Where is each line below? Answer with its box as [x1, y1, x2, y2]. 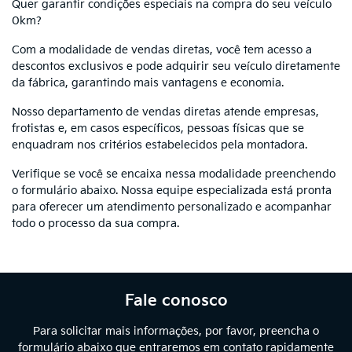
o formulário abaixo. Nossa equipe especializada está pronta [12, 184, 332, 198]
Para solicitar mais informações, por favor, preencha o [33, 324, 319, 339]
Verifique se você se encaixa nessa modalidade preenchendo [12, 167, 335, 181]
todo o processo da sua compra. [12, 217, 179, 231]
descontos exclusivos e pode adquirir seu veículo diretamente [12, 60, 340, 74]
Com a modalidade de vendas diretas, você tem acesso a [12, 43, 312, 57]
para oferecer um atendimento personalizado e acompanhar [12, 200, 332, 214]
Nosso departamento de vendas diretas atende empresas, [12, 105, 319, 119]
